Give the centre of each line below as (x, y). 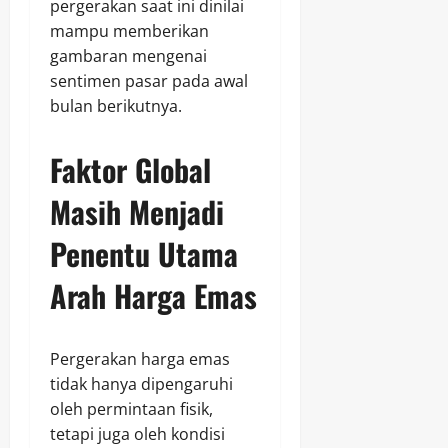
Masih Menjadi (137, 212)
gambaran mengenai (128, 56)
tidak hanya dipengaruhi (141, 384)
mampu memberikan (129, 31)
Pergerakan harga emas (140, 359)
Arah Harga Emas (153, 296)
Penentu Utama (144, 254)
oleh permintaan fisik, (131, 409)
